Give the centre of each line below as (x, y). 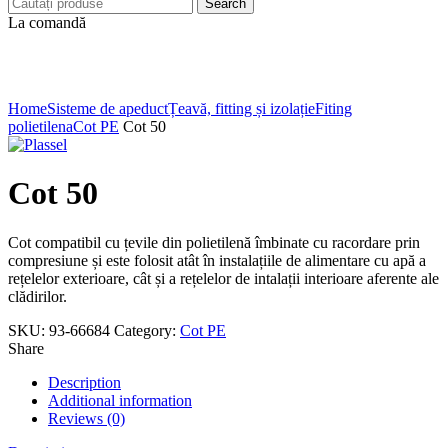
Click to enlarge (58, 90)
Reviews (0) (86, 418)
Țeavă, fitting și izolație (241, 108)
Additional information (120, 400)
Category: (147, 330)
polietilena (40, 126)
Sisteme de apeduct (107, 108)
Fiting (333, 108)
